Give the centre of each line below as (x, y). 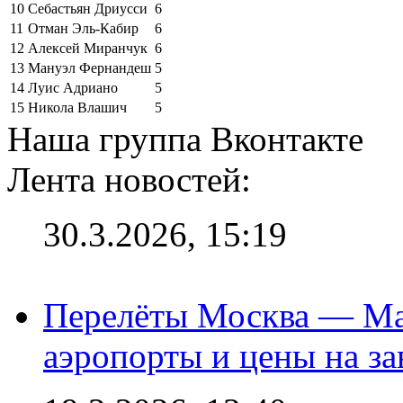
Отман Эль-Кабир (83, 28)
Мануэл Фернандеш (90, 67)
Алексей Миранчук (88, 48)
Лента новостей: (129, 179)
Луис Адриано (73, 87)
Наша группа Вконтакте (185, 139)
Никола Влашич (77, 107)
